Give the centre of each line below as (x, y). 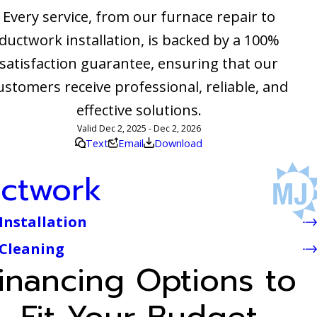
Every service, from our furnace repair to (139, 16)
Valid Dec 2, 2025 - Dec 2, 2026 (139, 128)
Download (178, 143)
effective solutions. (139, 110)
